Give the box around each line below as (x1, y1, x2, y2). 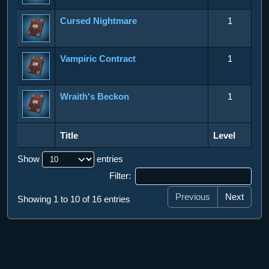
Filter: (109, 170, 131, 181)
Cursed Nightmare (60, 15, 137, 26)
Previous (175, 192, 210, 202)
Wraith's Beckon (60, 91, 129, 101)
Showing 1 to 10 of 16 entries (17, 194, 130, 204)
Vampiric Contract (60, 53, 136, 64)
